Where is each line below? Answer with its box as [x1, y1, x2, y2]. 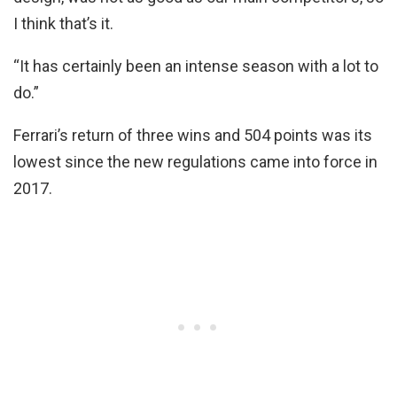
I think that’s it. [13, 13, 113, 33]
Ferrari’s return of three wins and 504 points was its [13, 125, 372, 144]
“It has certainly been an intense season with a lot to [13, 56, 378, 75]
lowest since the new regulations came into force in [13, 152, 378, 171]
